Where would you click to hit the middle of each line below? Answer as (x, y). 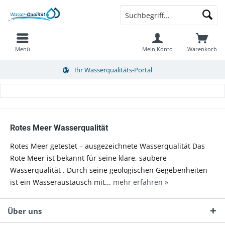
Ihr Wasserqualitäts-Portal (113, 70)
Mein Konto (157, 49)
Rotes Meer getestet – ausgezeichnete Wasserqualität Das (107, 146)
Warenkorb (202, 49)
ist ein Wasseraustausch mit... (62, 182)
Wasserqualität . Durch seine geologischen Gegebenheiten (109, 170)
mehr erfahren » (141, 182)
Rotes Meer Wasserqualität (59, 128)
